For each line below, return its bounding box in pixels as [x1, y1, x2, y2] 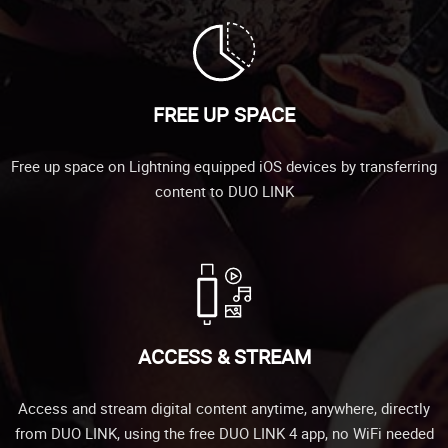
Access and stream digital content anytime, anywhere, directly [18, 397, 430, 418]
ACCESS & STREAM [137, 342, 311, 370]
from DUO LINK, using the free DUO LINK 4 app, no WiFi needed [14, 422, 434, 443]
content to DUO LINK [154, 180, 294, 201]
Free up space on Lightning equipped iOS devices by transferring [11, 155, 437, 176]
